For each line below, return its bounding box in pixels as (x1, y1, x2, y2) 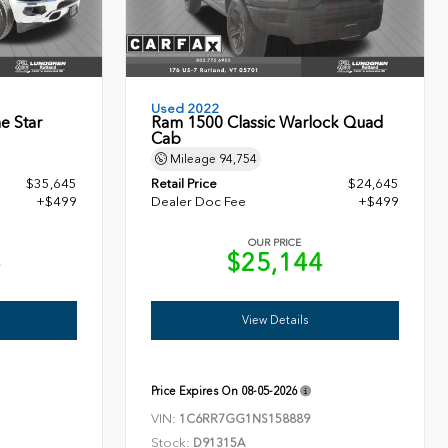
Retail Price (151, 176, 218, 192)
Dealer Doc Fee (151, 194, 247, 210)
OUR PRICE (248, 237, 302, 250)
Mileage (167, 152, 220, 167)
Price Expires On (151, 384, 242, 399)
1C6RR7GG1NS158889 (179, 412, 311, 427)
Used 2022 (151, 101, 220, 117)
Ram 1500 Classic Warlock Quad (151, 113, 384, 133)
